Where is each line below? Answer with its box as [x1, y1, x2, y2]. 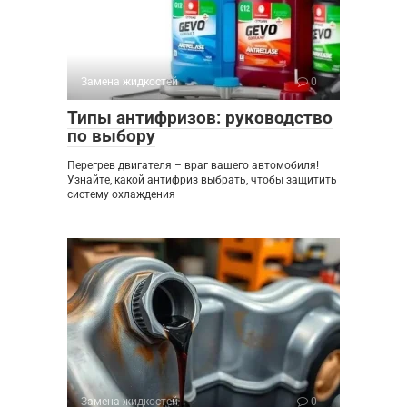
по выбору [67, 124, 155, 146]
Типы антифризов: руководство [67, 106, 333, 128]
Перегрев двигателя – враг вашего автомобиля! [67, 158, 319, 172]
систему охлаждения [67, 187, 175, 201]
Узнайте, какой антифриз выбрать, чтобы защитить [67, 173, 337, 186]
